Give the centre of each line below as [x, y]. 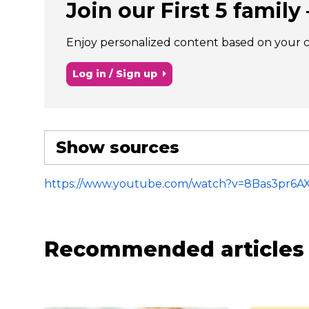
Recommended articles [174, 249]
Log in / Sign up [115, 73]
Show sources [118, 147]
